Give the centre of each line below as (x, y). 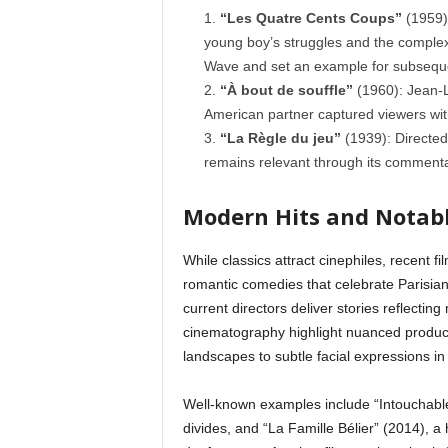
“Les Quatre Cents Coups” (310, 18)
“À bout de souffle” (286, 90)
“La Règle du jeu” (280, 138)
